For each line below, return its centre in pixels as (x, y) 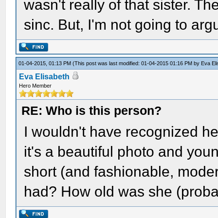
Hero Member (36, 86)
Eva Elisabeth (45, 77)
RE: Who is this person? (92, 110)
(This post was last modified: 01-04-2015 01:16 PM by (137, 63)
